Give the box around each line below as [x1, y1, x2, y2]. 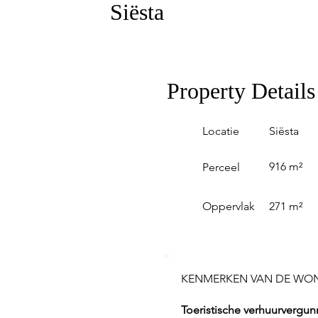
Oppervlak [202, 199, 255, 213]
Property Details [166, 77, 315, 104]
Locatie [202, 124, 239, 138]
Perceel [202, 160, 240, 174]
